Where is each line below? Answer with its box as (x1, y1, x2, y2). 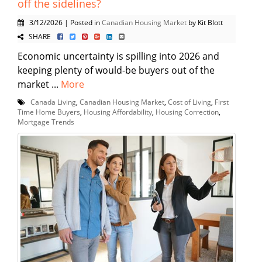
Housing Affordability (84, 106, 152, 116)
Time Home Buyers (18, 106, 80, 116)
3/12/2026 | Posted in (24, 17, 102, 27)
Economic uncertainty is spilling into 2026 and (18, 49, 219, 63)
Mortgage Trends (18, 116, 74, 126)
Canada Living (30, 96, 76, 106)
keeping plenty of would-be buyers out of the (18, 63, 215, 77)
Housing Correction (156, 106, 219, 116)
